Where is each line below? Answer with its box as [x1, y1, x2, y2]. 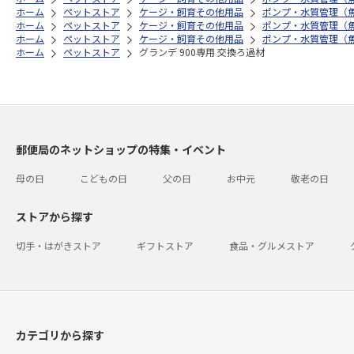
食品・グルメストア [229, 238, 314, 252]
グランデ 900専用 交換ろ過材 [139, 44, 265, 58]
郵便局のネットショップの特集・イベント [16, 141, 226, 157]
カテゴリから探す [16, 326, 104, 343]
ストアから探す [16, 208, 93, 224]
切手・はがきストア [16, 238, 101, 252]
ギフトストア [137, 238, 194, 252]
